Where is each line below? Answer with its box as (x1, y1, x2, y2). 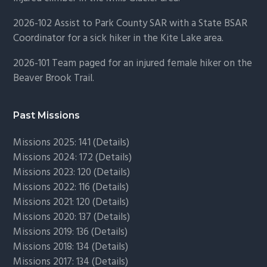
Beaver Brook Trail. (13, 70, 95, 87)
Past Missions (13, 110, 80, 122)
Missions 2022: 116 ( (13, 179, 96, 196)
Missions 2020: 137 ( (13, 209, 97, 226)
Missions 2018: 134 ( (13, 239, 95, 256)
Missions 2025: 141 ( (13, 135, 97, 151)
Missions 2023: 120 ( (13, 164, 97, 181)
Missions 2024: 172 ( (13, 150, 99, 166)
